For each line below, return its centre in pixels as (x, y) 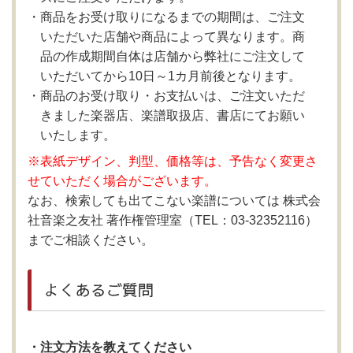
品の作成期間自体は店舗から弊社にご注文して (173, 56)
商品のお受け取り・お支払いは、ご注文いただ (173, 96)
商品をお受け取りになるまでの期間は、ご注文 (173, 17)
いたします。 (78, 135)
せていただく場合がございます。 (122, 181)
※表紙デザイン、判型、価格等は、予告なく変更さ (173, 161)
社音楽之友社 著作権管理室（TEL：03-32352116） (173, 220)
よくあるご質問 (98, 290)
